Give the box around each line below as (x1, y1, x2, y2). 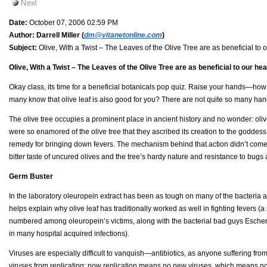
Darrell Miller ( (35, 30, 84, 39)
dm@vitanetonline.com (84, 30, 162, 39)
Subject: (9, 43, 37, 52)
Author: (9, 30, 35, 39)
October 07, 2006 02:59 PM (27, 18, 118, 27)
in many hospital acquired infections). (9, 229, 129, 238)
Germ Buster (9, 172, 53, 181)
